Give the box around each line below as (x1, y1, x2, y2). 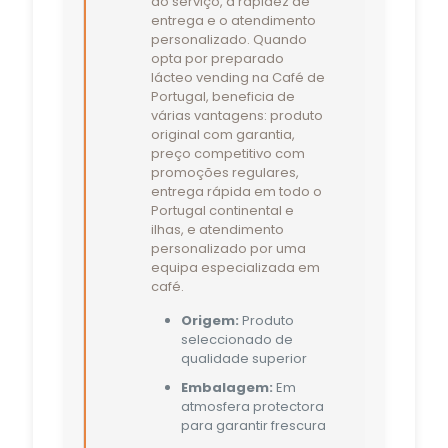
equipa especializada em (150, 257, 320, 277)
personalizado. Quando (150, 29, 307, 49)
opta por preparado (150, 48, 284, 68)
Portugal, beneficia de (150, 86, 295, 106)
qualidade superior (180, 348, 307, 368)
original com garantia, (150, 124, 295, 144)
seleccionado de (180, 329, 293, 349)
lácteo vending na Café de (150, 67, 325, 87)
